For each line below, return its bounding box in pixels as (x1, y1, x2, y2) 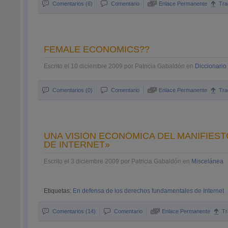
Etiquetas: (44, 187, 73, 194)
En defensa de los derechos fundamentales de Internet (73, 187, 224, 194)
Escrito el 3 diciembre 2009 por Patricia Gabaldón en (44, 158, 192, 165)
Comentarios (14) (52, 208, 96, 214)
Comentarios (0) (52, 87, 93, 93)
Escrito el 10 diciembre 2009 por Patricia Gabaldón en (44, 63, 195, 70)
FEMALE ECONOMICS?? (44, 44, 150, 54)
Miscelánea (191, 158, 224, 165)
